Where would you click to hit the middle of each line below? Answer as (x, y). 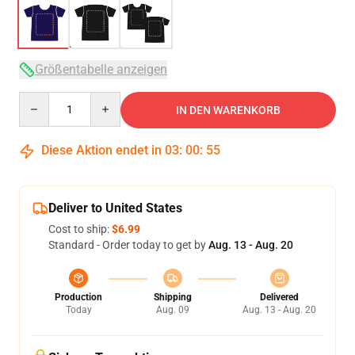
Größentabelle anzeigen (101, 69)
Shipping (172, 297)
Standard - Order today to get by (128, 245)
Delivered (279, 297)
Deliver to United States (115, 208)
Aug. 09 (172, 310)
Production (78, 297)
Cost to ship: (80, 229)
